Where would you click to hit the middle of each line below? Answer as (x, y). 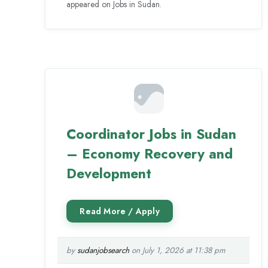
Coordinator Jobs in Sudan (152, 134)
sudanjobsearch (103, 250)
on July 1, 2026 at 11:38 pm (178, 250)
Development (109, 173)
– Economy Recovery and (150, 153)
